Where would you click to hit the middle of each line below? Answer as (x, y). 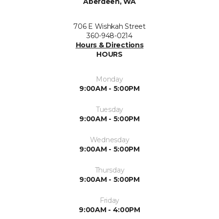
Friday (109, 200)
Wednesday (109, 140)
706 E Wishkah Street (109, 26)
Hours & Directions (109, 45)
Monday (109, 79)
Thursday (109, 170)
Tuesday (109, 109)
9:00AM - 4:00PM (109, 210)
